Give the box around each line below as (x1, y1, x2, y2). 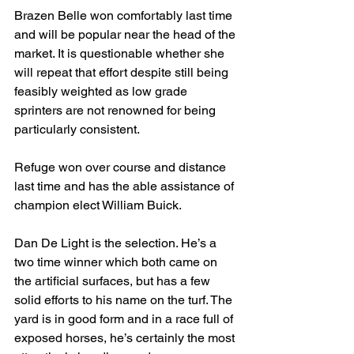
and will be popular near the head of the (14, 27, 239, 42)
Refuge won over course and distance (14, 160, 229, 175)
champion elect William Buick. (14, 198, 182, 213)
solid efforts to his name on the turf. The (14, 292, 235, 307)
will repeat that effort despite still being (14, 65, 232, 80)
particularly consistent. (14, 122, 140, 137)
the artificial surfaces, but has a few (14, 273, 213, 288)
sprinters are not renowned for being (14, 103, 219, 118)
